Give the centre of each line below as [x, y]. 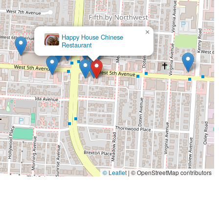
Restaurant [77, 44]
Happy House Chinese [92, 37]
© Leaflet [114, 172]
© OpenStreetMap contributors [170, 172]
